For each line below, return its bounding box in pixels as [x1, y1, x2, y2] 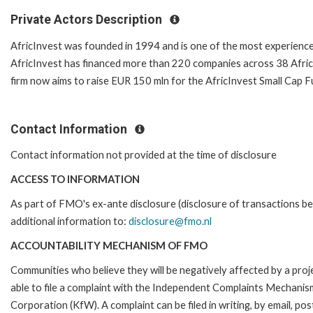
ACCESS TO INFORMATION [10, 173, 140, 186]
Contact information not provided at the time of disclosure [10, 149, 277, 161]
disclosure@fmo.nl [129, 215, 212, 228]
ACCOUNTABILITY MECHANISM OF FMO [10, 240, 208, 252]
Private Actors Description [10, 12, 165, 27]
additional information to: [10, 215, 129, 228]
